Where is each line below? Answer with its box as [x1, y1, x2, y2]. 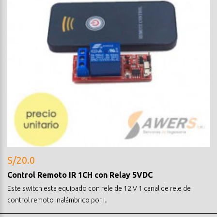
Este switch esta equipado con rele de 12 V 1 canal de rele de [7, 184, 191, 192]
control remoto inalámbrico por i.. [7, 196, 108, 204]
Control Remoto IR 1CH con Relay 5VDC [7, 170, 153, 179]
